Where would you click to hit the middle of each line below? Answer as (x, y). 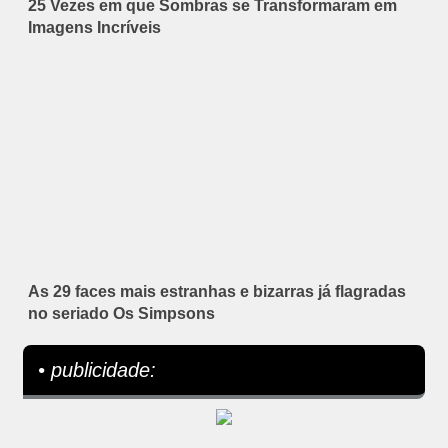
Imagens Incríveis (94, 27)
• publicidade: (97, 369)
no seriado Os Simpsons (121, 313)
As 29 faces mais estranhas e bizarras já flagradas (217, 291)
